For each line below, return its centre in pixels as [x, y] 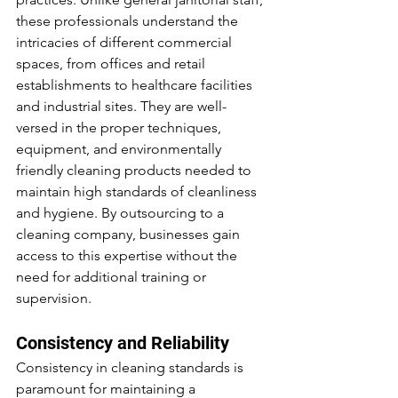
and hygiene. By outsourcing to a [122, 213]
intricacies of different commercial [126, 43]
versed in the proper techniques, [120, 128]
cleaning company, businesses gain [130, 235]
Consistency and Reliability [123, 343]
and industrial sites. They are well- [121, 107]
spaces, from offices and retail [112, 64]
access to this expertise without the [128, 256]
